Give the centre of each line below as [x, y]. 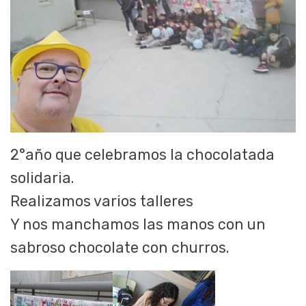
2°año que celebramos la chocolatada [142, 154]
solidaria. [42, 178]
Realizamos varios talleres [102, 201]
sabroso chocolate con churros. [120, 247]
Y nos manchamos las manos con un [138, 224]
